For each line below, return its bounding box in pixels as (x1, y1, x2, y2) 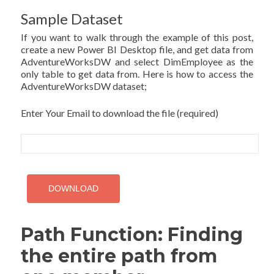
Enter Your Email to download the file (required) (21, 107, 219, 119)
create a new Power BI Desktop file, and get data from (21, 43, 253, 55)
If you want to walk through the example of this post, (21, 31, 253, 43)
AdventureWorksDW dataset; (21, 80, 147, 92)
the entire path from (21, 245, 218, 267)
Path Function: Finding (21, 223, 243, 246)
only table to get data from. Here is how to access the (21, 68, 253, 80)
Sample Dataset (21, 10, 124, 28)
